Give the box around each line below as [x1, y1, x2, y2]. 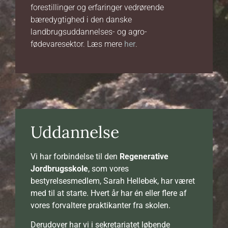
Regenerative [120, 151, 168, 161]
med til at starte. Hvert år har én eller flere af [31, 188, 187, 198]
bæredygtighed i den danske [31, 15, 132, 25]
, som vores [88, 163, 129, 174]
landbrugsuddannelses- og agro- [31, 27, 147, 37]
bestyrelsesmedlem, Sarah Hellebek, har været [31, 176, 195, 186]
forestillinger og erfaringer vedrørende [31, 3, 164, 13]
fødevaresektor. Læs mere [31, 39, 124, 49]
